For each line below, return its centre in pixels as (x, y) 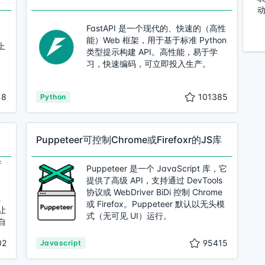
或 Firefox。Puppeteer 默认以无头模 (156, 204)
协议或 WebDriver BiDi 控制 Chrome (154, 192)
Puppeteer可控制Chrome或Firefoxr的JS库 (129, 140)
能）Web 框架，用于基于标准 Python (156, 40)
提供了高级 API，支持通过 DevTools (154, 180)
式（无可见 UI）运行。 (129, 216)
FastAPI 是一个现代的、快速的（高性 (156, 28)
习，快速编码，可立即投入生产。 (148, 64)
